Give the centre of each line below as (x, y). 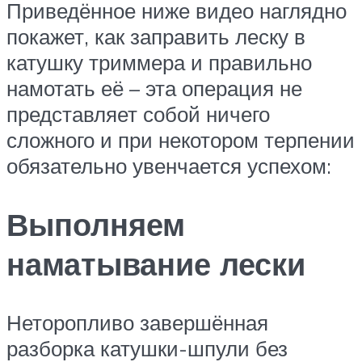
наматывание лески (156, 263)
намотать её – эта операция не (154, 88)
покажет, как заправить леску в (156, 36)
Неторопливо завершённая (137, 322)
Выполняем (96, 224)
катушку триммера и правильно (159, 62)
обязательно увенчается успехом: (169, 166)
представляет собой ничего (138, 114)
